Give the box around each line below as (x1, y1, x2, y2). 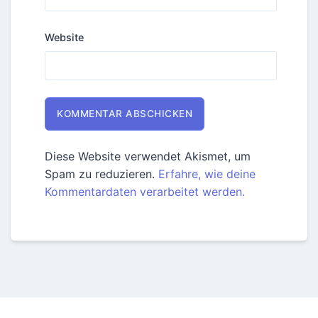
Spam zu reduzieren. (45, 167, 158, 182)
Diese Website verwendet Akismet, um (45, 149, 251, 164)
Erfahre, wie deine (158, 167, 256, 182)
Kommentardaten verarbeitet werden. (45, 185, 245, 199)
